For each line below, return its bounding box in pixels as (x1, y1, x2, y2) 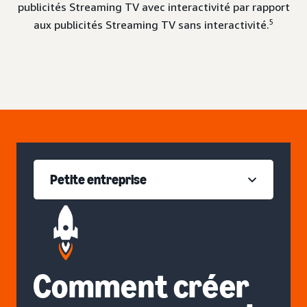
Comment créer (33, 266, 250, 306)
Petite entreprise (50, 171, 147, 188)
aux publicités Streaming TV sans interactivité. (34, 18, 269, 32)
